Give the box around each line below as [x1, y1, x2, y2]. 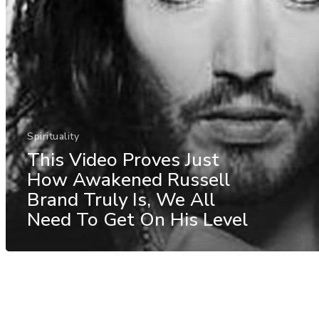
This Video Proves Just [27, 147, 219, 172]
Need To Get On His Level [27, 206, 248, 232]
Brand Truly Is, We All [27, 187, 215, 212]
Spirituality [27, 129, 79, 143]
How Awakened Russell [27, 167, 230, 192]
